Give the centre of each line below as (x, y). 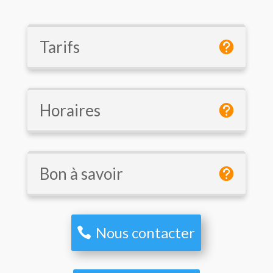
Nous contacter (146, 232)
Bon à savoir (81, 173)
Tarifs (59, 47)
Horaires (70, 110)
